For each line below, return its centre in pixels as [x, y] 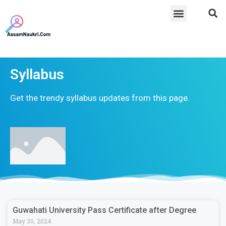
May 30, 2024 [32, 221]
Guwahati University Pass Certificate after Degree [104, 210]
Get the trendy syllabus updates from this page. [100, 98]
